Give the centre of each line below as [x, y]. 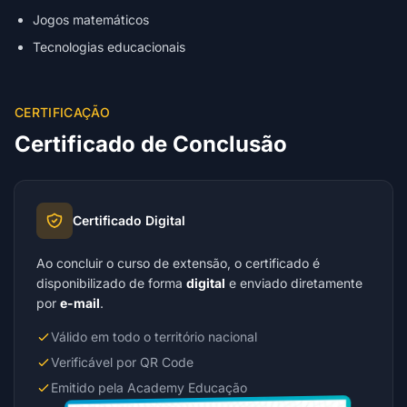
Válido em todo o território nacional [154, 337]
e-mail [80, 303]
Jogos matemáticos [91, 20]
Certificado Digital [129, 220]
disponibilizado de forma [111, 283]
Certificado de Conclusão [151, 144]
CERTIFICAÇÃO [63, 112]
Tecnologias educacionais [109, 47]
